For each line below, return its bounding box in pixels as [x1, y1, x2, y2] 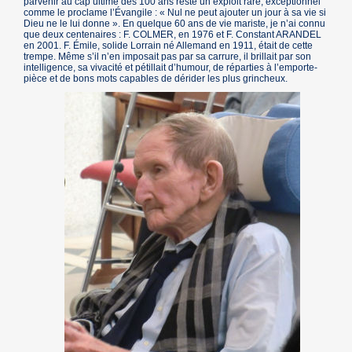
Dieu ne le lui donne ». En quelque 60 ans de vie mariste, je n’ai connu [24, 18, 326, 30]
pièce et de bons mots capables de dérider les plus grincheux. [24, 73, 288, 85]
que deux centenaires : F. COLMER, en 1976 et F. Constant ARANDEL [24, 29, 322, 41]
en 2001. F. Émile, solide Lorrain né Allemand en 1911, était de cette [24, 40, 313, 52]
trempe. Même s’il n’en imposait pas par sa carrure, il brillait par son [24, 51, 312, 63]
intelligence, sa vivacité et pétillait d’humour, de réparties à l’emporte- [24, 62, 318, 74]
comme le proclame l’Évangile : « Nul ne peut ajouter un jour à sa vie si [24, 7, 327, 19]
